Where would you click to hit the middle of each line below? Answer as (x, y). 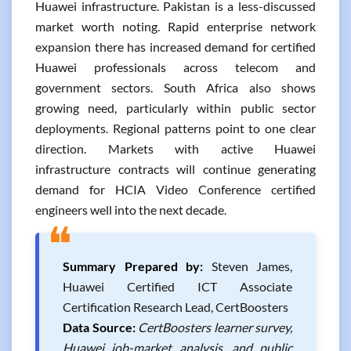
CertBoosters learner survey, (215, 327)
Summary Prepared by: (133, 266)
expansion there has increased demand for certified (175, 47)
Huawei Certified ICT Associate (177, 286)
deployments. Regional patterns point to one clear (175, 128)
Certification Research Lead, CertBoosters (175, 307)
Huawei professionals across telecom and (175, 67)
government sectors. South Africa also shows (175, 87)
